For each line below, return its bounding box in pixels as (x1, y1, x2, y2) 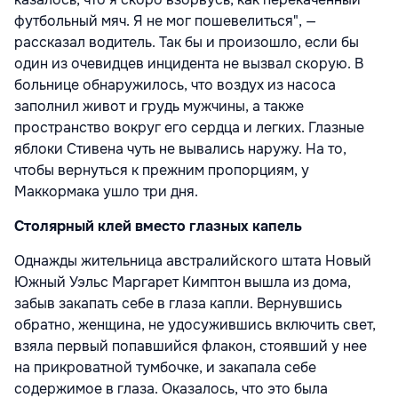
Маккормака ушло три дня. (14, 182, 198, 202)
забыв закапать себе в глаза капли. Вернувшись (14, 294, 342, 314)
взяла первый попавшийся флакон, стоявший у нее (14, 337, 367, 356)
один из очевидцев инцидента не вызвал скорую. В (14, 54, 363, 74)
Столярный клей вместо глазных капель (14, 217, 302, 236)
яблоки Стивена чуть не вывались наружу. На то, (14, 139, 346, 159)
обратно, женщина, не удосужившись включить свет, (14, 315, 376, 335)
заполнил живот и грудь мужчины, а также (14, 97, 304, 116)
